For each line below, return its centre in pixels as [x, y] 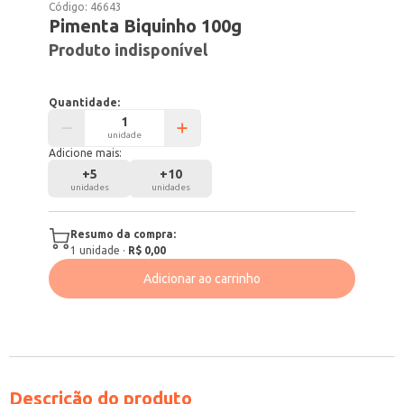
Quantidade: [85, 102]
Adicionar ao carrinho [202, 279]
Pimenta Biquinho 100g [146, 26]
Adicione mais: [86, 153]
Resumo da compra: [124, 234]
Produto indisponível [129, 50]
